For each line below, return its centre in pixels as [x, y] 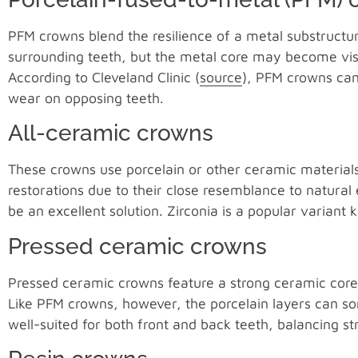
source [221, 77]
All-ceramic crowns [111, 133]
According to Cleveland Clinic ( [104, 77]
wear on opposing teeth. [86, 98]
